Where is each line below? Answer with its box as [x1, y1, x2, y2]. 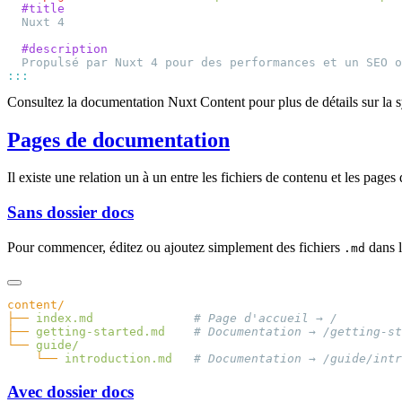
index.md [29, 310, 93, 325]
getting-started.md [29, 324, 165, 338]
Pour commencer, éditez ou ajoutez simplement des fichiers [7, 239, 344, 255]
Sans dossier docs [7, 203, 134, 223]
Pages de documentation [7, 127, 230, 152]
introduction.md [57, 351, 172, 365]
